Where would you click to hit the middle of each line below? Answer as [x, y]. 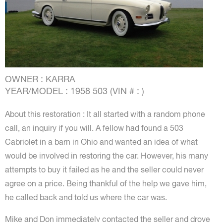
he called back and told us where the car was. [86, 197]
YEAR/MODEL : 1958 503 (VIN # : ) [75, 91]
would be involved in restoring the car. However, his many [107, 156]
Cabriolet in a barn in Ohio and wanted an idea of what [101, 142]
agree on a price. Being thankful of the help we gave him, [106, 183]
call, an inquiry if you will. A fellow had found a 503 [94, 128]
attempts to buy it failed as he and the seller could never [104, 169]
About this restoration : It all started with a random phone [105, 114]
